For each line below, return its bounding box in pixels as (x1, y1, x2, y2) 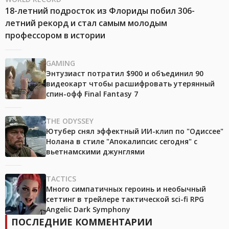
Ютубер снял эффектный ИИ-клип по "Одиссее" (46, 126, 223, 136)
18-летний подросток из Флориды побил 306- (5, 5, 195, 17)
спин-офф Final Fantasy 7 (46, 89, 138, 99)
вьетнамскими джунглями (46, 147, 145, 157)
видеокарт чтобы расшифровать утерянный (46, 79, 215, 89)
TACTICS (46, 174, 76, 184)
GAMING (46, 58, 75, 68)
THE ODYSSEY (46, 116, 94, 126)
